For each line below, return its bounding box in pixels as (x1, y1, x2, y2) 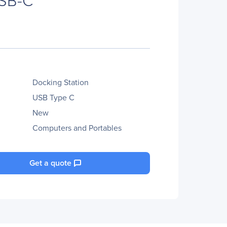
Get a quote (29, 157, 71, 169)
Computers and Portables (32, 122, 122, 133)
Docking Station (32, 77, 89, 88)
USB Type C (32, 92, 74, 103)
